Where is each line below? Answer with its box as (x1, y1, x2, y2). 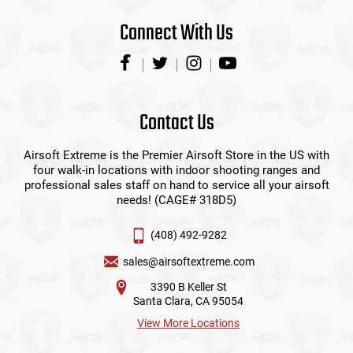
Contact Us (139, 106, 214, 141)
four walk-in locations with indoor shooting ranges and (33, 163, 320, 178)
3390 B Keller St (150, 281, 227, 294)
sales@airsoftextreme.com (122, 255, 255, 269)
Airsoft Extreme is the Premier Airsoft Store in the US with (24, 148, 329, 163)
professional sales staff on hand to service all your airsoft (24, 178, 329, 193)
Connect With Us (120, 17, 233, 51)
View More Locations (137, 317, 240, 330)
